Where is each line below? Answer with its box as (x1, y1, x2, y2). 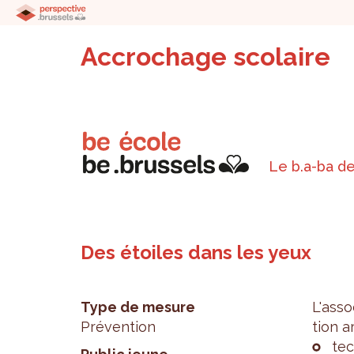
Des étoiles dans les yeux (81, 241, 311, 264)
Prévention (81, 318, 156, 335)
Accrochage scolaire (81, 42, 330, 71)
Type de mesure (81, 299, 195, 315)
